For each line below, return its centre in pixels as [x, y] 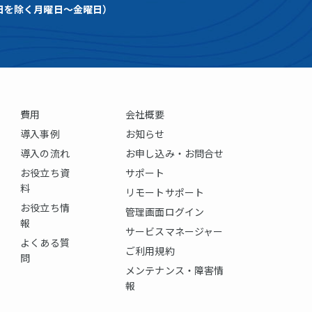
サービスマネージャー [174, 231]
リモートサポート [165, 192]
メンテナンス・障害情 [175, 270]
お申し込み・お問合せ [175, 153]
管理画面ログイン [165, 211]
